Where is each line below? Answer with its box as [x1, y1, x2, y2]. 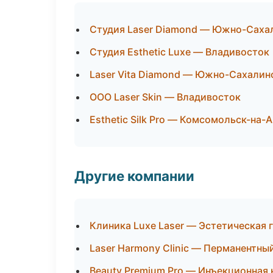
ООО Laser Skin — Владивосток [90, 91, 241, 103]
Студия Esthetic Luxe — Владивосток [90, 46, 269, 58]
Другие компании [74, 168, 194, 184]
